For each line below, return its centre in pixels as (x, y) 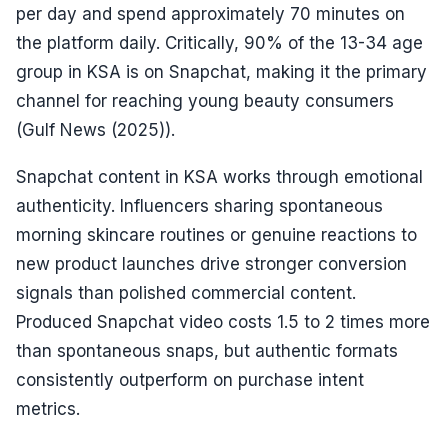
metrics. (48, 409)
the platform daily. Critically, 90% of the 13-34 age (219, 42)
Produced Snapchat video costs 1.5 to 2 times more (223, 322)
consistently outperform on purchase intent (190, 380)
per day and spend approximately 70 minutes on (210, 13)
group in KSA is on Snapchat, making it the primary (221, 71)
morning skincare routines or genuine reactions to (216, 235)
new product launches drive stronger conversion (211, 264)
